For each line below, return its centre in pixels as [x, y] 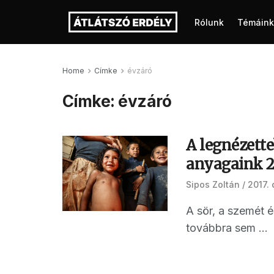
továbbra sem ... [227, 228]
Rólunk [209, 22]
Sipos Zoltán [213, 184]
